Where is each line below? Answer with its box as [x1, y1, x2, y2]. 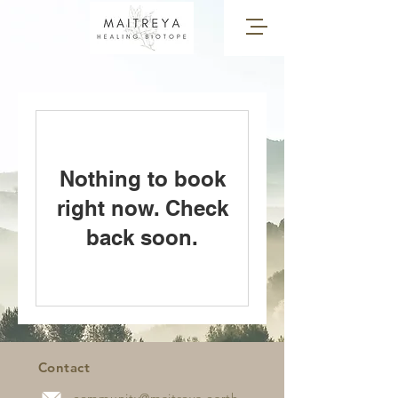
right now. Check [56, 195, 228, 220]
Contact [38, 359, 91, 376]
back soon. [86, 225, 198, 250]
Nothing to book [59, 166, 226, 191]
